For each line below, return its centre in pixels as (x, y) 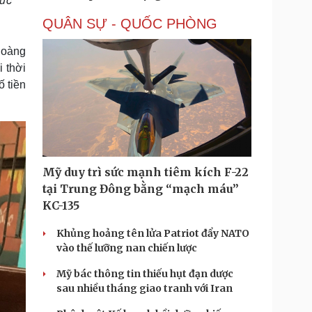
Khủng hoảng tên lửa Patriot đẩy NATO (153, 233)
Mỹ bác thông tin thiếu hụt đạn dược (145, 274)
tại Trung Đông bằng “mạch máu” (141, 189)
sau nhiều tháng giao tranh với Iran (145, 288)
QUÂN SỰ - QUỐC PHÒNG (130, 24)
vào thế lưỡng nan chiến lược (127, 248)
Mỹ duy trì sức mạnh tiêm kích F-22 (146, 172)
